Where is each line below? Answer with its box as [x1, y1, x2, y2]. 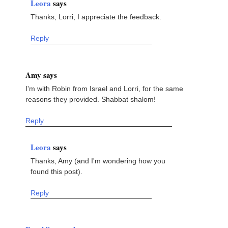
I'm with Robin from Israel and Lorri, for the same [25, 84, 183, 93]
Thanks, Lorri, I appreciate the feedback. [31, 12, 161, 21]
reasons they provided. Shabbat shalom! [25, 95, 156, 103]
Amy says [25, 69, 57, 80]
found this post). [31, 167, 82, 176]
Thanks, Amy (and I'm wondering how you [31, 156, 165, 165]
